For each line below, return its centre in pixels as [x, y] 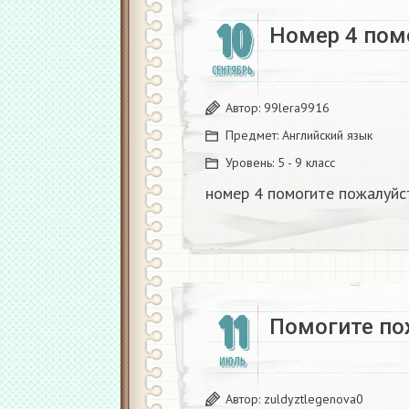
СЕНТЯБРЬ [232, 71]
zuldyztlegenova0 [314, 399]
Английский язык [327, 135]
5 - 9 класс [306, 163]
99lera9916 [297, 108]
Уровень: [252, 163]
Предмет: [254, 135]
